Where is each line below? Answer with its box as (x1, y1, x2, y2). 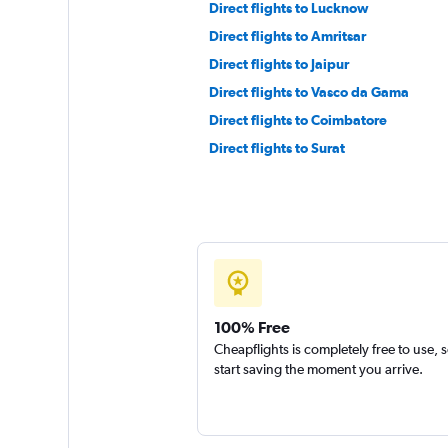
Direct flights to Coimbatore (208, 112, 387, 128)
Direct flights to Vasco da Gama (208, 84, 409, 100)
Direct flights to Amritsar (208, 28, 366, 44)
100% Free (213, 318, 290, 336)
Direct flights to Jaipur (208, 56, 349, 72)
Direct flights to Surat (208, 140, 345, 156)
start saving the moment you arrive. (213, 361, 423, 377)
